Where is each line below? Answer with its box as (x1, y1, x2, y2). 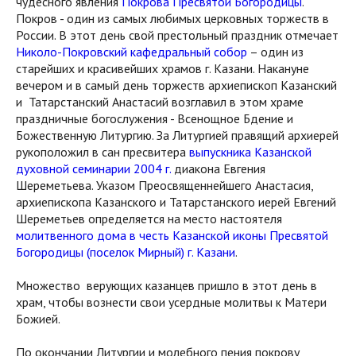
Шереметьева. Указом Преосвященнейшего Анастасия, (16, 176, 313, 193)
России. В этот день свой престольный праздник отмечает (16, 26, 339, 43)
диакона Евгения (171, 160, 265, 176)
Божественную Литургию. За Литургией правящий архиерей (16, 126, 339, 143)
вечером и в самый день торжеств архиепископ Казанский (16, 76, 337, 93)
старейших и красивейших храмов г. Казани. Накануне (16, 60, 309, 76)
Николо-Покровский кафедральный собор (16, 43, 247, 60)
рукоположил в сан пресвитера (16, 143, 189, 160)
